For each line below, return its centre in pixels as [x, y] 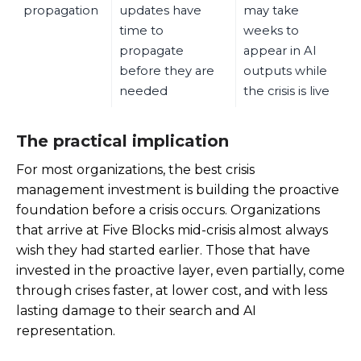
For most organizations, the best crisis [135, 169]
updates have [160, 11]
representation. [66, 330]
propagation [60, 11]
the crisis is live [286, 91]
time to [141, 31]
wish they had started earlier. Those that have [163, 250]
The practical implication [122, 141]
